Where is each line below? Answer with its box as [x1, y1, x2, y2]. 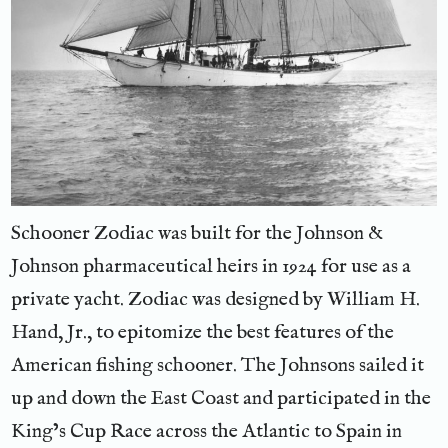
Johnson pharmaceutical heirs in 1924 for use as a [11, 253, 412, 279]
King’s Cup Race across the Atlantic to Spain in [11, 418, 403, 444]
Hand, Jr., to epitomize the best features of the [11, 319, 395, 345]
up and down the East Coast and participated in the [11, 385, 432, 411]
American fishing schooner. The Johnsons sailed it [11, 352, 425, 378]
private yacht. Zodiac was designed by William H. [11, 286, 421, 312]
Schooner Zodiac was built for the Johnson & [11, 220, 384, 246]
